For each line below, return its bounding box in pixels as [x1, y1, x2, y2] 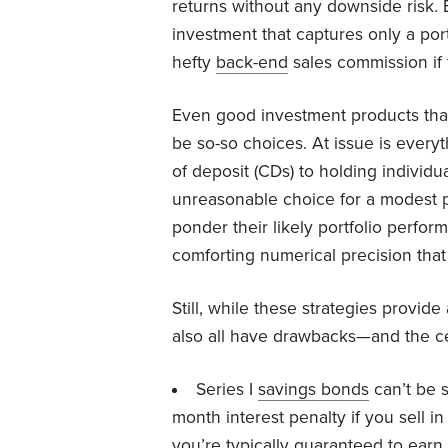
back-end [216, 51, 288, 73]
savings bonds [257, 378, 369, 400]
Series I [195, 378, 258, 400]
